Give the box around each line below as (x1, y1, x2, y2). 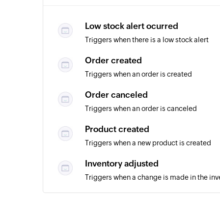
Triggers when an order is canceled (85, 105, 197, 112)
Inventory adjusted (85, 159, 159, 168)
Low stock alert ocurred (85, 21, 178, 31)
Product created (85, 124, 149, 134)
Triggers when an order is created (85, 70, 192, 78)
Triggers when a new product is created (85, 139, 211, 147)
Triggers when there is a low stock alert (85, 36, 209, 44)
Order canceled (85, 90, 148, 100)
